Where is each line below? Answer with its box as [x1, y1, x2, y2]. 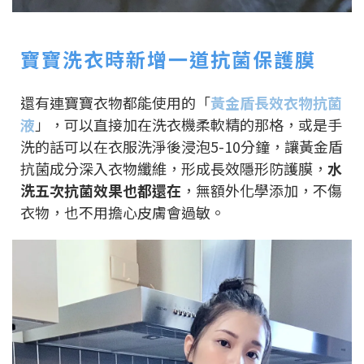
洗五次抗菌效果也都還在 [20, 180, 181, 201]
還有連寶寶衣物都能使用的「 [20, 92, 210, 114]
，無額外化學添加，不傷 [181, 180, 342, 201]
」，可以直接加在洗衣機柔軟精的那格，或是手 [35, 114, 342, 136]
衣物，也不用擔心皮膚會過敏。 [20, 201, 225, 223]
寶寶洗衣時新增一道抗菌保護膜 [20, 45, 316, 74]
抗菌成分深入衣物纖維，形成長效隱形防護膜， [20, 158, 327, 180]
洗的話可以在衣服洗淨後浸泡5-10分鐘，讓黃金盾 [20, 136, 343, 158]
